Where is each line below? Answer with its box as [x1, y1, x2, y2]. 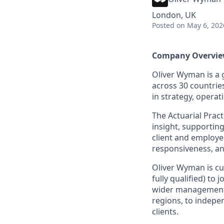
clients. [152, 206, 178, 217]
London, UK [152, 9, 196, 20]
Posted [152, 20, 174, 30]
